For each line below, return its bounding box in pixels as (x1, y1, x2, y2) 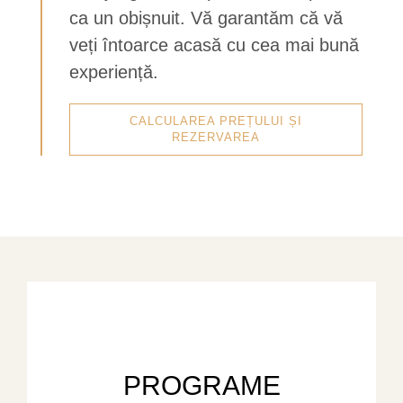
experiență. (69, 61, 158, 82)
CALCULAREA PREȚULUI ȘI (130, 113, 302, 128)
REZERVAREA (172, 130, 260, 144)
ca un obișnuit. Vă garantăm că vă (69, 7, 343, 28)
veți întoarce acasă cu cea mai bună (69, 34, 359, 55)
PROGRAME (122, 370, 281, 400)
